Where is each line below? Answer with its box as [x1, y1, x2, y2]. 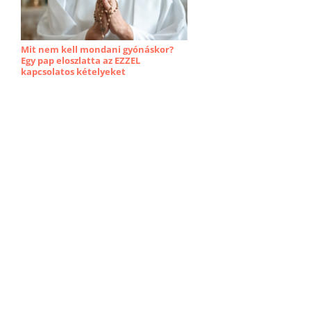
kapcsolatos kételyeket [21, 65, 126, 78]
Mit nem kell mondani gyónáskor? [21, 43, 174, 56]
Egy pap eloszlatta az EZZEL [21, 54, 140, 67]
